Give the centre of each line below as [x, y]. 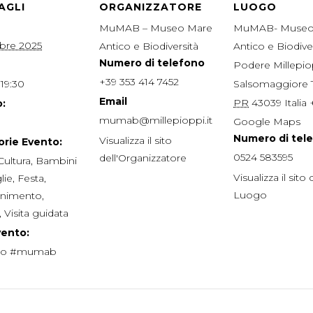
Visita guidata [36, 213]
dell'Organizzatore [143, 158]
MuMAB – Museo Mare [156, 28]
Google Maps [267, 122]
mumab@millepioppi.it [156, 120]
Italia [296, 103]
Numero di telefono [152, 63]
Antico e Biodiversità [149, 46]
